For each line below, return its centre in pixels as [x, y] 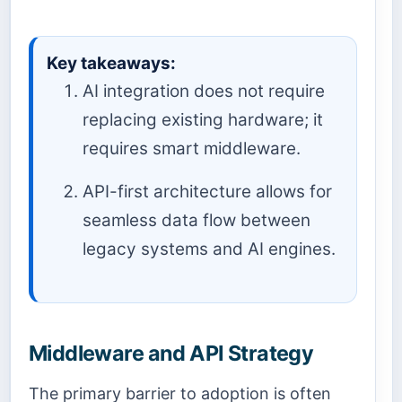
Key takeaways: [111, 64]
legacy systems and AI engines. [209, 249]
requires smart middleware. [192, 149]
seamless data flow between [197, 220]
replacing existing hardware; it [203, 120]
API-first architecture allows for [207, 191]
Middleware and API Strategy [171, 354]
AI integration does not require [204, 92]
